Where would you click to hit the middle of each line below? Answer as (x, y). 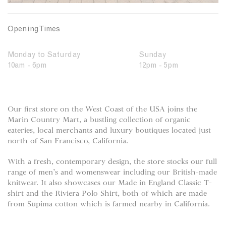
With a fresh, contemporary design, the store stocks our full (112, 161)
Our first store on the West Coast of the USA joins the (102, 109)
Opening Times (34, 29)
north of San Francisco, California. (68, 140)
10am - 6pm (27, 65)
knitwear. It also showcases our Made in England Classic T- (110, 182)
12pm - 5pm (158, 65)
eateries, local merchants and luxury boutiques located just (109, 130)
